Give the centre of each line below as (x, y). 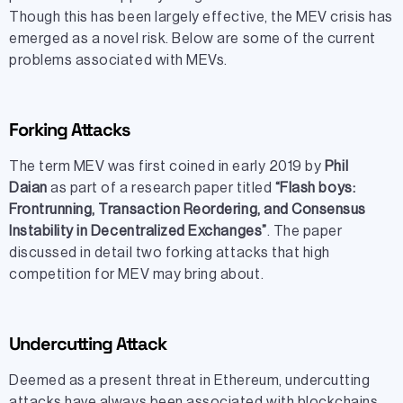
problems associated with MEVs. (118, 61)
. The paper (304, 231)
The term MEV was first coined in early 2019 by (167, 166)
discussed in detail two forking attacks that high (170, 252)
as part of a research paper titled (161, 188)
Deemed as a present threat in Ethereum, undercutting (190, 380)
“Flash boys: (315, 188)
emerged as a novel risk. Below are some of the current (193, 39)
